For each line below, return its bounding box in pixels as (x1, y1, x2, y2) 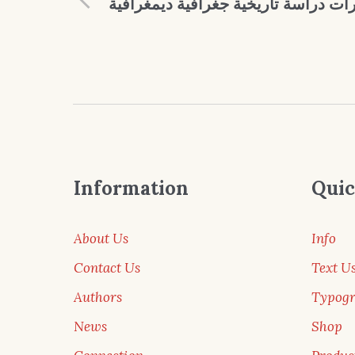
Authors (73, 288, 122, 306)
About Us (73, 229, 128, 247)
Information (73, 175, 189, 200)
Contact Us (73, 258, 140, 277)
